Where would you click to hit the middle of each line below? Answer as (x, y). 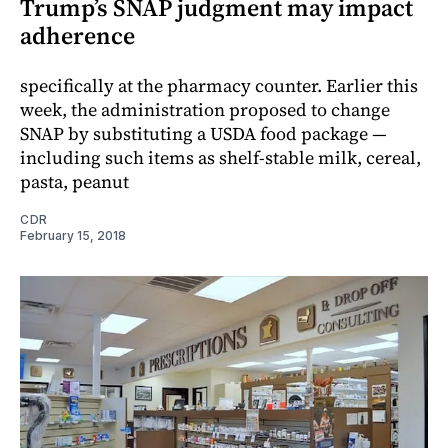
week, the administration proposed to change (205, 110)
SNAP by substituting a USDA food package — (203, 134)
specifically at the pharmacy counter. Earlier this (219, 86)
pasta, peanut (74, 182)
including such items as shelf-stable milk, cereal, (220, 158)
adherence (77, 36)
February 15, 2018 (73, 236)
